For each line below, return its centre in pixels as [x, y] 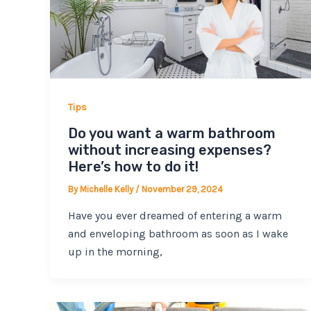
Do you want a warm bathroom [171, 134]
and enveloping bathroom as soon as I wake [178, 233]
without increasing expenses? [169, 150]
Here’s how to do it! [133, 167]
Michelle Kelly [107, 190]
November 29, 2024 [182, 190]
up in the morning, [115, 251]
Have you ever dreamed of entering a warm [175, 215]
